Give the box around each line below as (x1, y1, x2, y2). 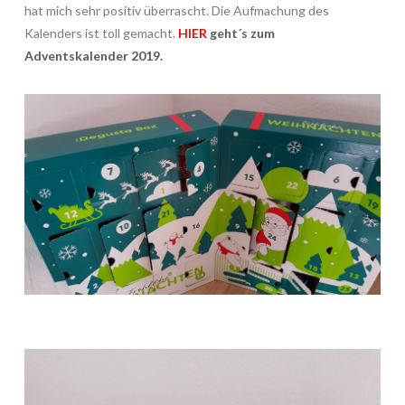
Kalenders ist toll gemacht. (24, 24, 175, 41)
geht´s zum (206, 24, 275, 41)
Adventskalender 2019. (24, 47, 163, 63)
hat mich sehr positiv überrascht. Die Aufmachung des (24, 2, 329, 18)
